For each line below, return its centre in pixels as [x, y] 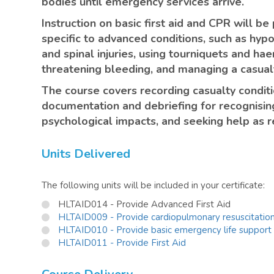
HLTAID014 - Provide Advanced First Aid [144, 204]
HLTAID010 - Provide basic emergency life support [165, 230]
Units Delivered [86, 154]
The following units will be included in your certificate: [153, 185]
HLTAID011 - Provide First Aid [122, 243]
